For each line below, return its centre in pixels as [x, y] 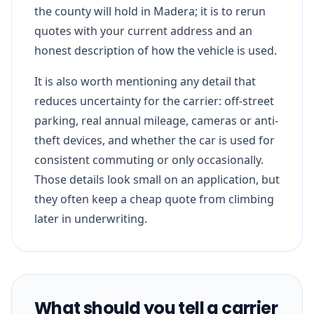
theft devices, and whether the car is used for [155, 140]
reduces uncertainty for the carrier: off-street [154, 101]
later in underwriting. [91, 218]
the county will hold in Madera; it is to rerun [150, 11]
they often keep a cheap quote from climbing [154, 199]
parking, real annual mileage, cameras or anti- [156, 120]
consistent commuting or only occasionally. [149, 159]
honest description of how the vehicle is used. [156, 50]
